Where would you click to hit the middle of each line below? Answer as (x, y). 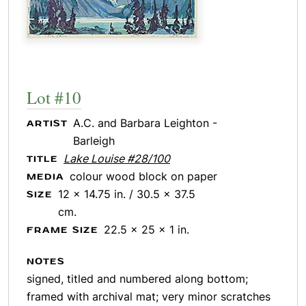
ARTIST (47, 124)
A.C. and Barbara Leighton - (145, 123)
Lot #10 (54, 97)
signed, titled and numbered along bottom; (137, 279)
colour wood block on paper (143, 176)
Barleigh (94, 141)
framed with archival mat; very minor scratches (149, 296)
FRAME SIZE (62, 230)
